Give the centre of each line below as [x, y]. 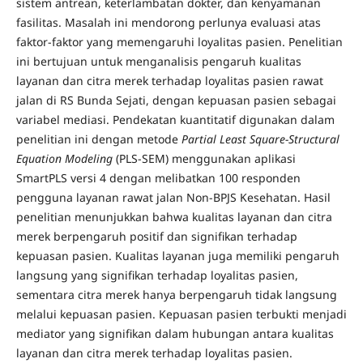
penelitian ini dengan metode [98, 139]
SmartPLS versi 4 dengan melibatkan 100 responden [158, 178]
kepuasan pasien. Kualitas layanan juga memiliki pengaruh [177, 256]
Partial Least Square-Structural [260, 139]
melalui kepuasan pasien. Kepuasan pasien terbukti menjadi [181, 314]
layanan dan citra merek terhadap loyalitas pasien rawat [169, 81]
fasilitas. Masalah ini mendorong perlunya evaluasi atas [168, 23]
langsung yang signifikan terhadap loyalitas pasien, [157, 275]
